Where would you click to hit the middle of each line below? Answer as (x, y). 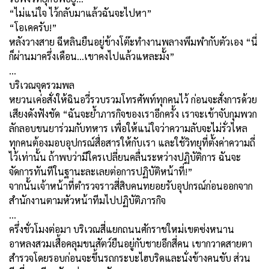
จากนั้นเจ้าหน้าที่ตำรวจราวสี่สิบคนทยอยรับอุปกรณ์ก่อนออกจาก (131, 186)
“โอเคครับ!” (33, 27)
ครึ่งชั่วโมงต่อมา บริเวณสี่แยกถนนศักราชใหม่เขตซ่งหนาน (123, 229)
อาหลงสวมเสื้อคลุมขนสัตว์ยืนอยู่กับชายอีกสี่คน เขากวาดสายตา (131, 243)
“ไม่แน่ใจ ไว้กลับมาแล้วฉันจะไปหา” (80, 13)
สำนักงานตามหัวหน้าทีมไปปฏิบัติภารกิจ (87, 200)
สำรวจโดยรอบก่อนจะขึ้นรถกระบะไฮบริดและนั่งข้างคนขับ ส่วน (130, 258)
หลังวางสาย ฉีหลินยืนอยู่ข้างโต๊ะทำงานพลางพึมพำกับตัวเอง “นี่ (133, 41)
